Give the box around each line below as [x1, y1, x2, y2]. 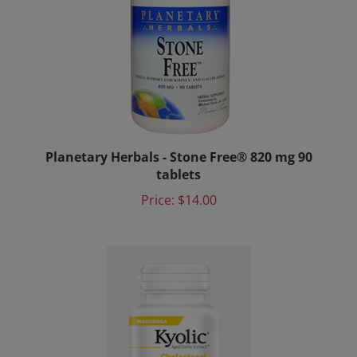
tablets [156, 153, 201, 171]
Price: [140, 178, 175, 196]
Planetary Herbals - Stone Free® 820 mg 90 [45, 135, 312, 153]
